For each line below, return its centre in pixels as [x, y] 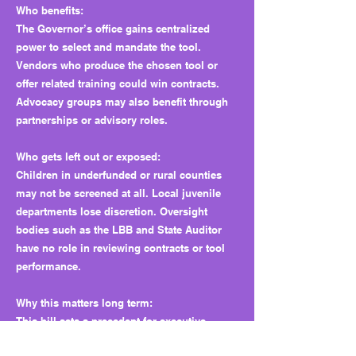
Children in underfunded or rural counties [119, 175]
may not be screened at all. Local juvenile [118, 193]
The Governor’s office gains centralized [113, 29]
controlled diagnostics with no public [108, 339]
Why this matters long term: [84, 303]
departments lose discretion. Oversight [112, 211]
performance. [48, 266]
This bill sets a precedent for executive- [112, 321]
